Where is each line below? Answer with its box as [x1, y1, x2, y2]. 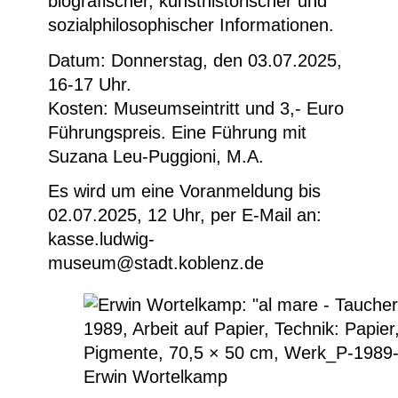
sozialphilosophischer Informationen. [48, 15, 334, 36]
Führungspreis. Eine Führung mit [48, 122, 306, 142]
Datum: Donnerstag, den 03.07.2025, [48, 50, 342, 70]
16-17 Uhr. [48, 74, 131, 94]
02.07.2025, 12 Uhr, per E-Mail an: [48, 205, 322, 226]
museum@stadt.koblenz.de [48, 253, 264, 274]
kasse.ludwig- [48, 229, 155, 250]
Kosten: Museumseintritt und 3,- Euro [48, 98, 344, 118]
